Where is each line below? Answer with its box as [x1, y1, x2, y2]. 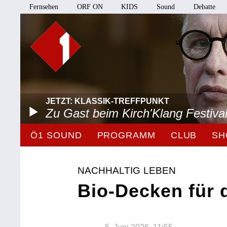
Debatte [193, 3, 215, 11]
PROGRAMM [97, 130, 156, 140]
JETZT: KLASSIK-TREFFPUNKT [46, 97, 170, 105]
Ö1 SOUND [30, 130, 82, 140]
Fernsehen [29, 3, 59, 11]
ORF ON [77, 3, 103, 11]
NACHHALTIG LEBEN [78, 165, 176, 176]
